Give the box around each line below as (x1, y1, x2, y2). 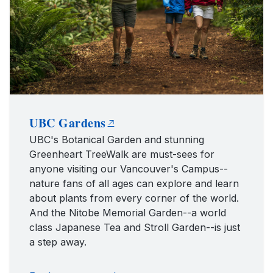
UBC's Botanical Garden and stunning (29, 133, 204, 146)
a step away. (29, 236, 87, 249)
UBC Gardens (29, 114, 106, 132)
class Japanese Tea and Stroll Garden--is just (29, 221, 240, 234)
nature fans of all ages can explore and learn (29, 177, 239, 190)
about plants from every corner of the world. (29, 192, 239, 205)
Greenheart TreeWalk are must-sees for (29, 148, 214, 161)
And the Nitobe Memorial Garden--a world (29, 207, 226, 219)
